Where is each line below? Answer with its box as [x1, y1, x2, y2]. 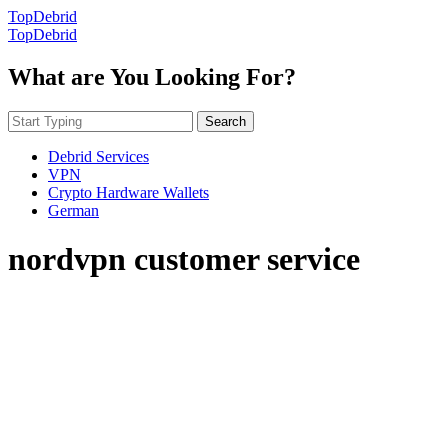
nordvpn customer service [8, 241, 360, 278]
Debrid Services [48, 147, 149, 165]
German [48, 201, 99, 219]
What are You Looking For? [8, 63, 296, 90]
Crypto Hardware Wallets [48, 183, 209, 201]
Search [205, 113, 246, 129]
